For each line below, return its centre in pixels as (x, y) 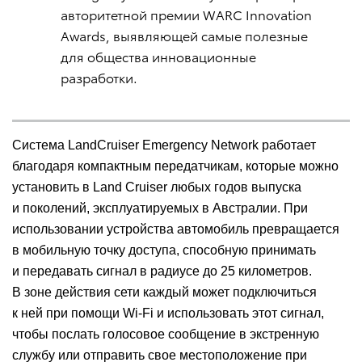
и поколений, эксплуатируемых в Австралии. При (160, 208)
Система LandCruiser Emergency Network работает (164, 145)
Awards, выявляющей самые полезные (184, 36)
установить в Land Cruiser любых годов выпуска (157, 187)
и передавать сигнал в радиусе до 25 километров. (162, 271)
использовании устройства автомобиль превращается (176, 229)
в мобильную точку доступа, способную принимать (164, 250)
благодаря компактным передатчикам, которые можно (175, 166)
